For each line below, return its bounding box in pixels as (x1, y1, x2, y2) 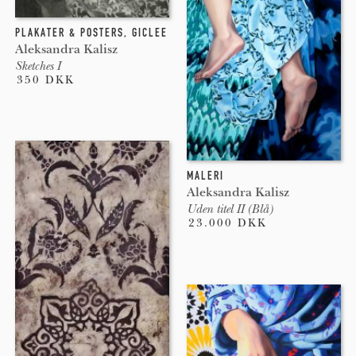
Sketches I (14, 58, 60, 73)
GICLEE (131, 25, 168, 40)
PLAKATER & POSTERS (14, 25, 124, 40)
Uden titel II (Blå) (186, 202, 273, 217)
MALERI (186, 168, 224, 184)
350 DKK (16, 72, 75, 87)
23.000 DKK (188, 216, 267, 230)
